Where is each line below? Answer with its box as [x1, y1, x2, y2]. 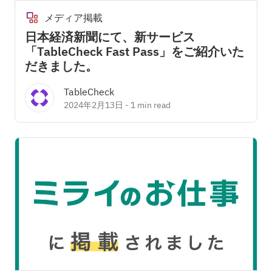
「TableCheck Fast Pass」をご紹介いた [25, 43, 244, 59]
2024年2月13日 [64, 100, 123, 110]
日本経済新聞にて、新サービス [25, 29, 195, 45]
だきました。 [25, 58, 98, 74]
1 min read [131, 100, 171, 110]
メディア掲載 [44, 12, 103, 24]
